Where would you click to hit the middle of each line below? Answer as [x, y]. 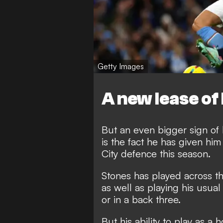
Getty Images [121, 66]
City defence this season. [156, 154]
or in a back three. [141, 200]
